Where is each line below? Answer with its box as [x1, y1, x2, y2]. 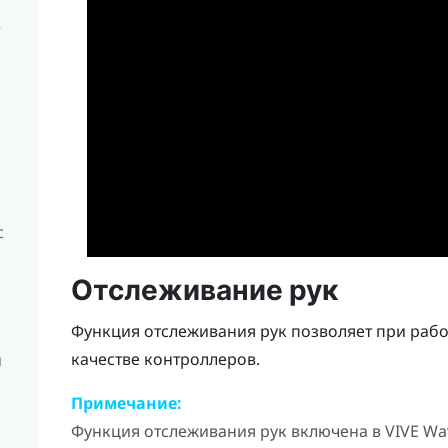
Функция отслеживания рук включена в [70, 420, 385, 443]
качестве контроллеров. [70, 348, 260, 371]
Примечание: [70, 392, 182, 415]
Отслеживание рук [70, 274, 338, 308]
